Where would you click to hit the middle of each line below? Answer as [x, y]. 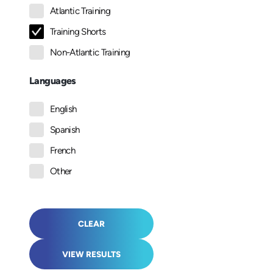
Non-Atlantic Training [90, 53]
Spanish [65, 130]
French [63, 151]
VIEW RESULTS [91, 254]
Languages [53, 81]
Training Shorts [78, 32]
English [63, 109]
